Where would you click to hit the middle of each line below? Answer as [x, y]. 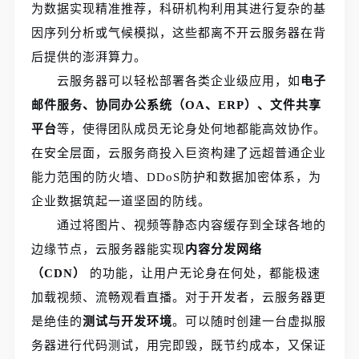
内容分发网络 [224, 250]
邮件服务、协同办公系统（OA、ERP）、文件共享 [177, 105]
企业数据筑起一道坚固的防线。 [121, 202]
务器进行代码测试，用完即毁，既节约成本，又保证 [179, 346]
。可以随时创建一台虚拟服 [250, 322]
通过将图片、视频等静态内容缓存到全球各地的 [192, 226]
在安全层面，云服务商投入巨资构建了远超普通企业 [179, 153]
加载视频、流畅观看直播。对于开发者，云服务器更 [179, 298]
